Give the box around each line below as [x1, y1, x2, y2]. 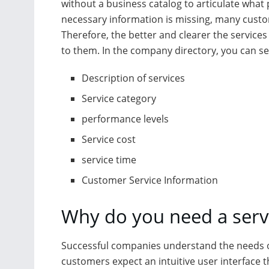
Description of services [82, 71, 186, 85]
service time [82, 153, 137, 166]
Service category [82, 91, 157, 105]
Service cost [82, 132, 136, 146]
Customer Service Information [82, 173, 219, 187]
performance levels [82, 112, 169, 125]
